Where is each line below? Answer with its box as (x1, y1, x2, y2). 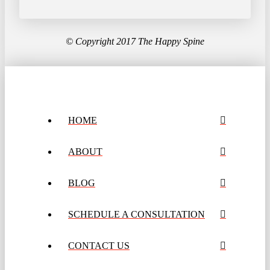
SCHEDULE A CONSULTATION (68, 209, 205, 219)
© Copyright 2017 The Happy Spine (66, 36, 204, 46)
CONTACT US (68, 240, 130, 251)
